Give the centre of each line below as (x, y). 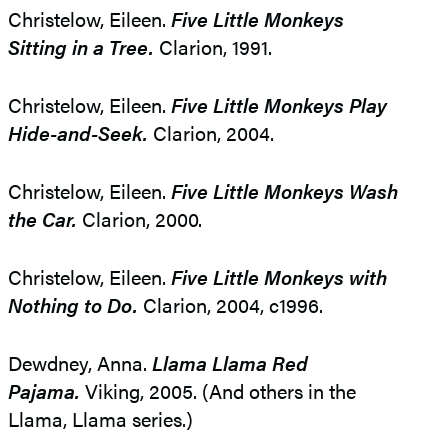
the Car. (42, 219)
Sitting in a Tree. (81, 47)
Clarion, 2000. (139, 219)
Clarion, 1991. (213, 47)
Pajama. (44, 391)
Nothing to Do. (73, 305)
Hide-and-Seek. (78, 133)
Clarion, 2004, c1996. (230, 305)
